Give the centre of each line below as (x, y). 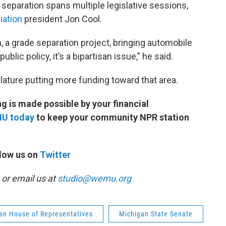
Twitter (55, 155)
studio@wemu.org (94, 178)
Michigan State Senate (156, 214)
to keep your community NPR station (113, 117)
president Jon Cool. (62, 19)
